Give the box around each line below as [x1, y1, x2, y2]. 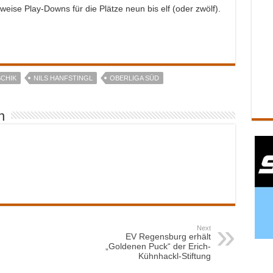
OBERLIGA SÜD [109, 74, 159, 82]
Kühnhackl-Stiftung [138, 251, 211, 261]
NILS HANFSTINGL [33, 74, 93, 82]
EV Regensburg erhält [125, 232, 211, 241]
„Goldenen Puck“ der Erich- [105, 241, 211, 251]
